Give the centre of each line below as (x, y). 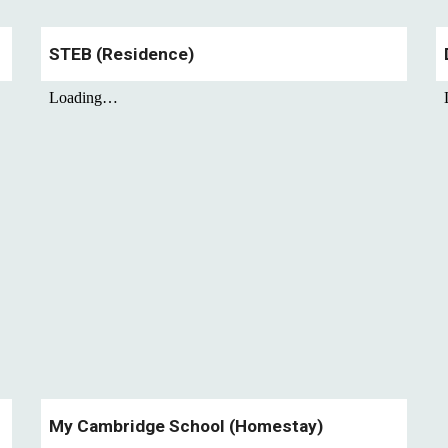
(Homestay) (274, 426)
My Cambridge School (137, 426)
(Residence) (143, 54)
